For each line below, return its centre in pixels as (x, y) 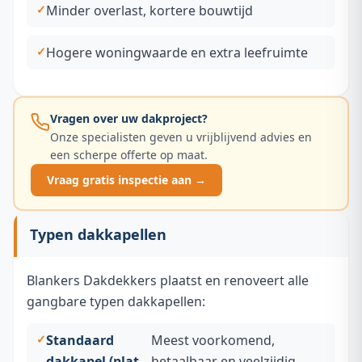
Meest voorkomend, (213, 340)
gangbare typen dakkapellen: (116, 301)
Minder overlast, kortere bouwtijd (149, 11)
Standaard (80, 340)
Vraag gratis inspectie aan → (126, 180)
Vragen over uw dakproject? (129, 118)
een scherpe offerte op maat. (129, 155)
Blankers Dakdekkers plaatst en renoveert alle (168, 280)
